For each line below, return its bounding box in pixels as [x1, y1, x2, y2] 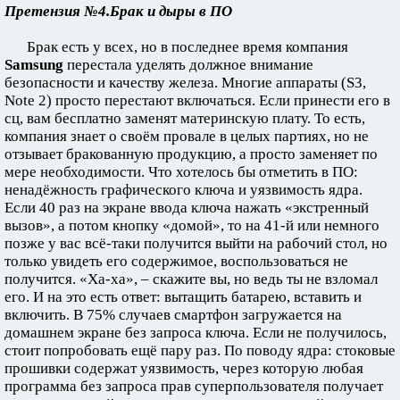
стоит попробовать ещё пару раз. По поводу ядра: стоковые [4, 341, 396, 359]
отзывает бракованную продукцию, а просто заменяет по [4, 145, 378, 162]
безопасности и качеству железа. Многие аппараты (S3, [4, 73, 366, 91]
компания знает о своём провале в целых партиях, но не [4, 127, 369, 145]
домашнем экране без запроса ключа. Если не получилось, [4, 323, 387, 341]
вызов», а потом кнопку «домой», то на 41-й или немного [4, 216, 379, 234]
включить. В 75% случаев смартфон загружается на [4, 305, 342, 323]
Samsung [4, 55, 63, 73]
